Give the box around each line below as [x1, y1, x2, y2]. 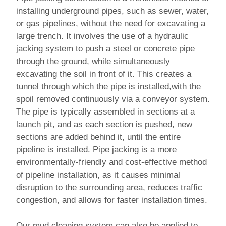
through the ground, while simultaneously [16, 56, 170, 67]
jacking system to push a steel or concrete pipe [16, 44, 195, 54]
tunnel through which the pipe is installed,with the [16, 82, 201, 92]
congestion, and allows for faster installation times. [16, 195, 207, 205]
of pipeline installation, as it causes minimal [16, 170, 180, 180]
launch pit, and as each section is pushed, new [16, 120, 192, 130]
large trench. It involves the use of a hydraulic [16, 31, 189, 41]
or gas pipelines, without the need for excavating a [16, 19, 205, 29]
